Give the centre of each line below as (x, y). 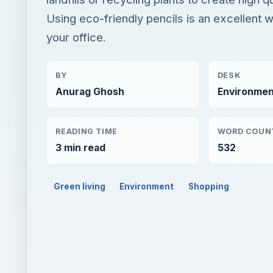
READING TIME (87, 131)
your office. (76, 37)
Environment (147, 186)
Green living (79, 186)
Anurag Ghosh (90, 92)
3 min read (81, 147)
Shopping (209, 186)
